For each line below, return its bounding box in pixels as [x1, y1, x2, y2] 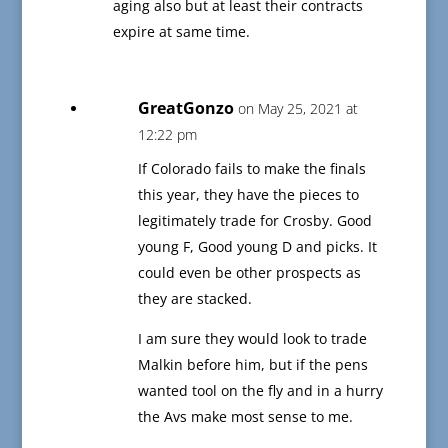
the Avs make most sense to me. [137, 407, 353, 427]
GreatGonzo [137, 97, 234, 120]
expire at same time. [112, 22, 250, 42]
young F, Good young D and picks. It [137, 237, 377, 257]
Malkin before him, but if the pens [137, 355, 368, 375]
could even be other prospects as [137, 263, 361, 283]
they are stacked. [137, 289, 252, 309]
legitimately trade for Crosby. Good [137, 211, 372, 231]
